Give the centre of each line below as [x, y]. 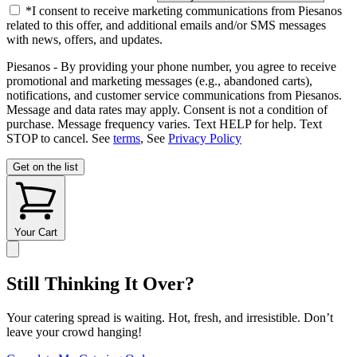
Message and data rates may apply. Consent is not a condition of [167, 110]
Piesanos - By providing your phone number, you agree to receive [171, 67]
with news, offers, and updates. [84, 40]
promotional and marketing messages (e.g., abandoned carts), [159, 81]
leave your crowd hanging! [74, 332]
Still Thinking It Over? [100, 284]
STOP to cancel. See [60, 139]
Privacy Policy [205, 139]
